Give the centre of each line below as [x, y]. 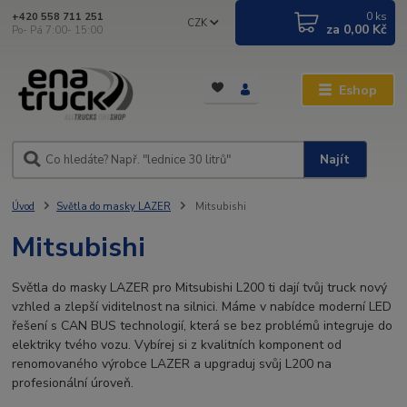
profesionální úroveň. [73, 382]
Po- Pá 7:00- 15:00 [58, 30]
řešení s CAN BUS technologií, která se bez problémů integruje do [203, 325]
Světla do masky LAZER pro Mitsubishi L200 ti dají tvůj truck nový [200, 287]
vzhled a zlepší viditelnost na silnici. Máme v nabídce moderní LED [202, 306]
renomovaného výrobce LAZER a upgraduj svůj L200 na [172, 363]
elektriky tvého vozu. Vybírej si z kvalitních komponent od [177, 344]
